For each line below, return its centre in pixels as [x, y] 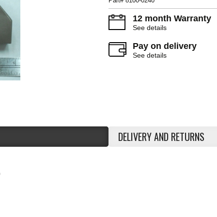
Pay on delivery [165, 46]
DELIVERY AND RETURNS [161, 137]
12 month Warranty [172, 18]
